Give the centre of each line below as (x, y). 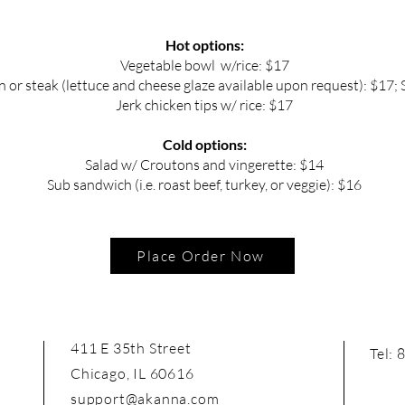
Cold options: (204, 144)
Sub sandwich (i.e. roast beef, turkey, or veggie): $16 (204, 184)
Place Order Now (201, 256)
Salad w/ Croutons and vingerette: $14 (204, 165)
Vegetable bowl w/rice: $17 (204, 65)
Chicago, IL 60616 (132, 373)
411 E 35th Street (131, 348)
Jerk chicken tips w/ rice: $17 (204, 105)
